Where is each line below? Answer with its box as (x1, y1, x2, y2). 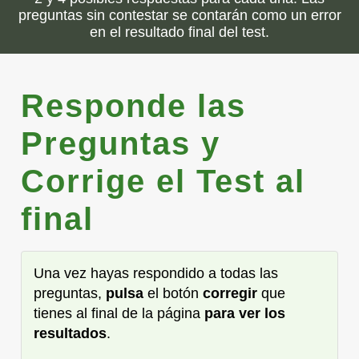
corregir (203, 284, 257, 301)
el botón (143, 284, 203, 301)
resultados (34, 325, 107, 341)
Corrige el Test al (21, 163, 305, 199)
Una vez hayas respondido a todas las (34, 264, 278, 281)
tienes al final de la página (34, 305, 204, 321)
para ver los (204, 305, 285, 321)
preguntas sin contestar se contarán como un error (18, 6, 341, 23)
